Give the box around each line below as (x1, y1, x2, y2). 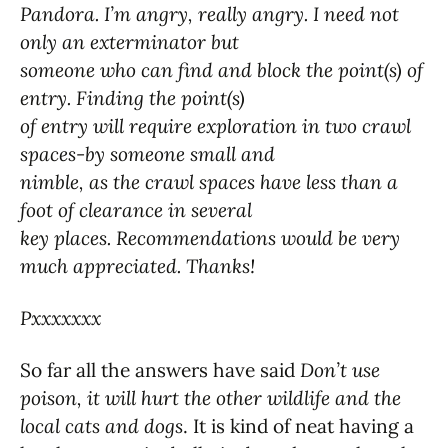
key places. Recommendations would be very (20, 225, 400, 250)
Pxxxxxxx (20, 305, 101, 330)
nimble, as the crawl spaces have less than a (20, 169, 398, 194)
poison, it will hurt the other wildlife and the (20, 385, 401, 410)
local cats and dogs (20, 413, 183, 438)
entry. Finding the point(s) (20, 85, 245, 110)
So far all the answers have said (20, 357, 295, 382)
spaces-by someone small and (20, 141, 275, 166)
